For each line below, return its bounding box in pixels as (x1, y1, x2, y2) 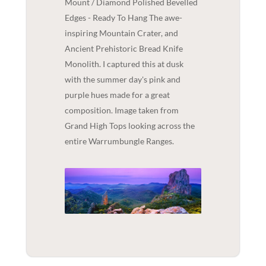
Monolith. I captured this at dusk (64, 58, 183, 69)
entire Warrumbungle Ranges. (64, 135, 178, 146)
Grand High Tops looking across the (64, 120, 195, 131)
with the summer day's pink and (64, 74, 180, 84)
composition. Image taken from (64, 104, 179, 115)
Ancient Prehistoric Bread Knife (64, 43, 183, 53)
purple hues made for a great (64, 89, 170, 100)
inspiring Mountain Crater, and (64, 27, 178, 38)
